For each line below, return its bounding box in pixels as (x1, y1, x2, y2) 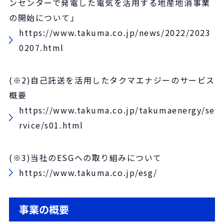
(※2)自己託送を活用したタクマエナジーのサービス (9, 73, 215, 86)
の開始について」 (9, 11, 79, 23)
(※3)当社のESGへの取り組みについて (9, 151, 162, 163)
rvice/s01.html (19, 118, 83, 131)
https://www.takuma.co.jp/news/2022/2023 (19, 26, 211, 38)
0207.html (19, 41, 64, 53)
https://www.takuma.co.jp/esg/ (19, 166, 157, 178)
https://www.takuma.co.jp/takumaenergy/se (19, 103, 215, 116)
